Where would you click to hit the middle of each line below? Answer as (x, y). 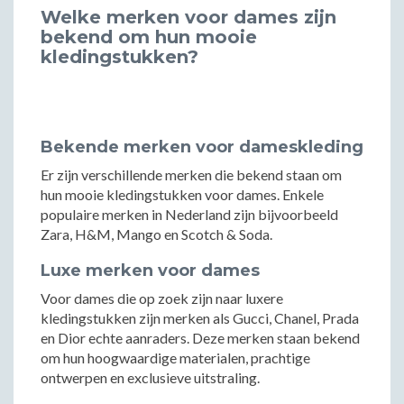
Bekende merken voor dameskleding (202, 147)
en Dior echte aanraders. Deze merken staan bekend (200, 338)
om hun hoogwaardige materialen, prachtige (175, 358)
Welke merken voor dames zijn (188, 17)
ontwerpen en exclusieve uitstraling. (150, 377)
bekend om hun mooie (149, 37)
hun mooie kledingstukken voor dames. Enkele (182, 194)
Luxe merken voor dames (150, 271)
